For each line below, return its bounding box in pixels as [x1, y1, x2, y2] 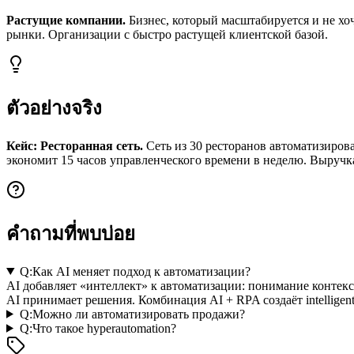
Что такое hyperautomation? [32, 321, 176, 335]
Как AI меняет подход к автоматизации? [32, 264, 250, 278]
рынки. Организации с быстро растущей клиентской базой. [6, 28, 328, 42]
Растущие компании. [6, 13, 126, 28]
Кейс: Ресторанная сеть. [6, 138, 143, 153]
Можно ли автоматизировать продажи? [32, 307, 245, 321]
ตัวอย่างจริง [6, 98, 102, 119]
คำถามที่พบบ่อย [6, 223, 135, 244]
